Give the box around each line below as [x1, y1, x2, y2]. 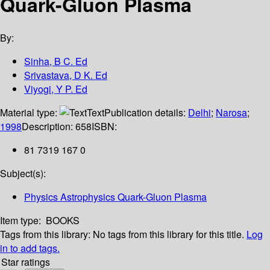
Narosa [216, 105, 247, 120]
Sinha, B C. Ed [24, 54, 87, 69]
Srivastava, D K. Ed [24, 68, 107, 83]
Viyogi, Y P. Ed [24, 82, 87, 96]
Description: [22, 119, 75, 134]
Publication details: [104, 105, 188, 120]
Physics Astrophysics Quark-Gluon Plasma [24, 190, 207, 204]
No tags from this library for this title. [93, 227, 244, 242]
